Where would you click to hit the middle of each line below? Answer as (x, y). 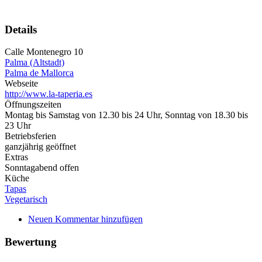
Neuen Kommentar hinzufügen (85, 219)
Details (21, 29)
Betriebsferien (30, 136)
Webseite (21, 84)
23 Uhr (18, 126)
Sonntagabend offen (42, 168)
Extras (16, 157)
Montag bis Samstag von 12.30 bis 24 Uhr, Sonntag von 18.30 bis (126, 115)
